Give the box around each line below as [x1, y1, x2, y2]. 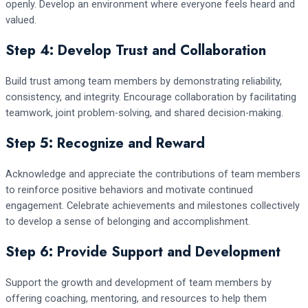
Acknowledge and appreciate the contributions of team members [5, 167, 300, 180]
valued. [5, 13, 36, 26]
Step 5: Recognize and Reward [5, 133, 205, 153]
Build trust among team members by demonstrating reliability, [5, 74, 282, 87]
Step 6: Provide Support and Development [5, 241, 280, 262]
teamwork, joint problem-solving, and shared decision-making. [5, 106, 283, 119]
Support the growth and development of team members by [5, 276, 272, 289]
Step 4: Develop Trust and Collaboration [5, 40, 266, 60]
